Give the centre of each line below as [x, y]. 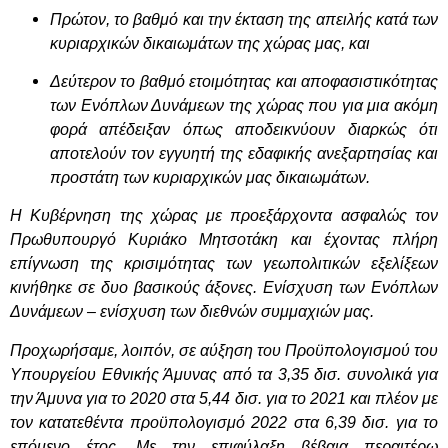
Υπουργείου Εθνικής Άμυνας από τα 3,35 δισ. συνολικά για [224, 374]
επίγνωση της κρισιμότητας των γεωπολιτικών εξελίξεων [224, 264]
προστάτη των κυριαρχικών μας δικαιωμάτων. [210, 178]
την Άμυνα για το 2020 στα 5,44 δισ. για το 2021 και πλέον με [224, 398]
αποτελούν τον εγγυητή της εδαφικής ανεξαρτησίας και [244, 154]
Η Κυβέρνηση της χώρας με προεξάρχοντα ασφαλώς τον [224, 216]
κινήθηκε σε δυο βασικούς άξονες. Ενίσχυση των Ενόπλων [224, 288]
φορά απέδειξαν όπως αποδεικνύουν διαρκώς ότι [244, 130]
